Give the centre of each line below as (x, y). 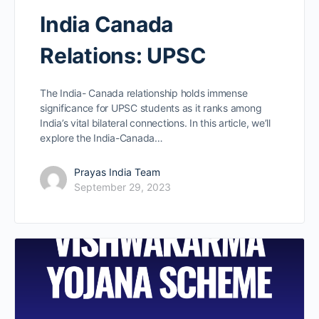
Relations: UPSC (123, 55)
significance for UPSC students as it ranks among (151, 108)
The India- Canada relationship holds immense (144, 93)
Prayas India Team (117, 172)
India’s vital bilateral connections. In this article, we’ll (155, 122)
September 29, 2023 (122, 187)
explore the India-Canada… (101, 137)
